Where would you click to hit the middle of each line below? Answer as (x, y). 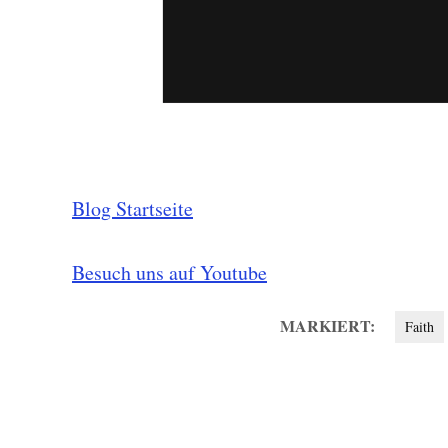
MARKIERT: (327, 325)
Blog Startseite (132, 208)
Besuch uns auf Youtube (169, 272)
